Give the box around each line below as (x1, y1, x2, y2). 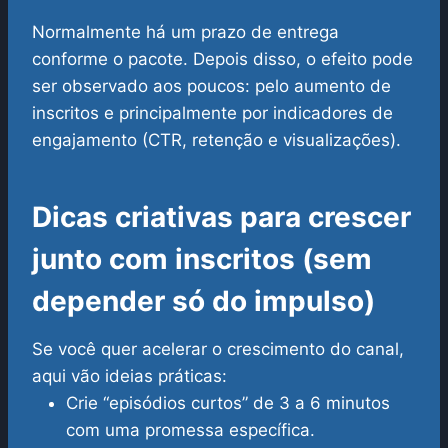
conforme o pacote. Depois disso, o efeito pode (32, 49, 413, 70)
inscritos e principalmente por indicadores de (32, 103, 393, 124)
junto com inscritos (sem (32, 242, 372, 277)
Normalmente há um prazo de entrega (32, 22, 339, 43)
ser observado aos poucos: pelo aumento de (32, 76, 391, 97)
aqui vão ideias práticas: (32, 366, 227, 387)
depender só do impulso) (32, 284, 375, 319)
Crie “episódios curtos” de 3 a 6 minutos (66, 393, 390, 414)
